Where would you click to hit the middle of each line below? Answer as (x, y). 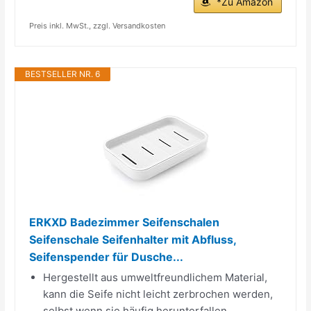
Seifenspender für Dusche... (107, 257)
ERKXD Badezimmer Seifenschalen (125, 222)
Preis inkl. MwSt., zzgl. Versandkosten (98, 25)
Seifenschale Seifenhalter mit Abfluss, (133, 239)
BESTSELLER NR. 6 (63, 74)
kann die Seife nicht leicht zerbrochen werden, (158, 294)
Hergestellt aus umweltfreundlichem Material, (155, 277)
